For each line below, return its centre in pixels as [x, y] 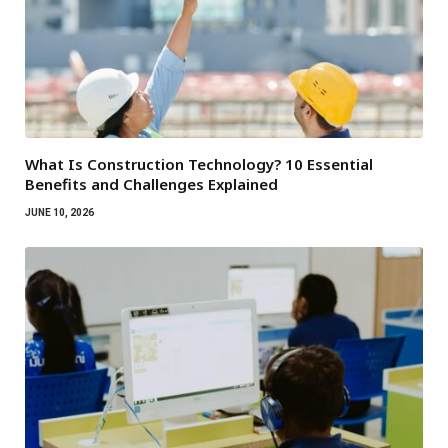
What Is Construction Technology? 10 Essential [199, 164]
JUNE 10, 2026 [59, 213]
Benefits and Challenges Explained [151, 184]
